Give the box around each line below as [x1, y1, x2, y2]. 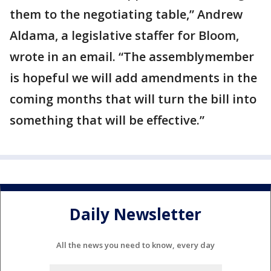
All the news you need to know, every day [56, 240, 215, 251]
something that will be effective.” [10, 112, 204, 129]
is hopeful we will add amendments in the [10, 70, 257, 87]
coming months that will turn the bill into [10, 91, 256, 108]
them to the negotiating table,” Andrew [10, 6, 243, 23]
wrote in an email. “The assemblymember [10, 48, 254, 65]
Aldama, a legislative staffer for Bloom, [10, 27, 239, 44]
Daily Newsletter [70, 203, 201, 225]
